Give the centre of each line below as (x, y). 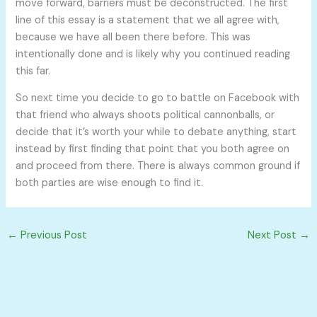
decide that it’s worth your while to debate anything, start (156, 132)
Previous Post (52, 235)
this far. (33, 71)
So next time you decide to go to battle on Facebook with (158, 98)
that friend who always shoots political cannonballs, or (145, 115)
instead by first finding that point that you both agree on (153, 149)
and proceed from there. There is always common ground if (158, 166)
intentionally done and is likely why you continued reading (153, 54)
